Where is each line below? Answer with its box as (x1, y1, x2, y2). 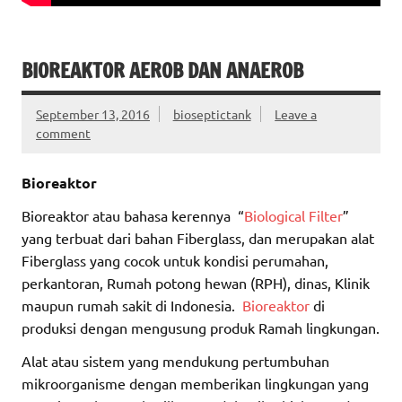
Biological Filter (244, 205, 343, 224)
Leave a (275, 106, 318, 123)
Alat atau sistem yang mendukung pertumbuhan (22, 351, 329, 370)
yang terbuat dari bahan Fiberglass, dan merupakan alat (22, 228, 374, 247)
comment (36, 125, 91, 142)
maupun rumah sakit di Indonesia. (22, 295, 242, 314)
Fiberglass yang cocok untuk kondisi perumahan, (22, 250, 328, 269)
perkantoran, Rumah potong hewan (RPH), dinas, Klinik (22, 273, 370, 292)
